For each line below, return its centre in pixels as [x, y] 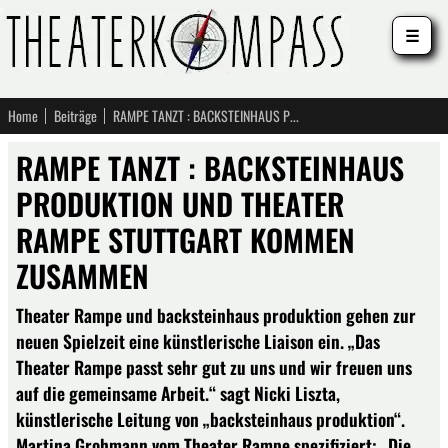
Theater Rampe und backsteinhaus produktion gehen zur [216, 315]
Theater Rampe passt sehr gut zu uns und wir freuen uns [214, 367]
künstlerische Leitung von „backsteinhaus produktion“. [210, 419]
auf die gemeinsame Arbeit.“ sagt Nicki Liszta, [178, 393]
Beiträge [75, 115]
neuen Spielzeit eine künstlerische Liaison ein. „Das [198, 341]
